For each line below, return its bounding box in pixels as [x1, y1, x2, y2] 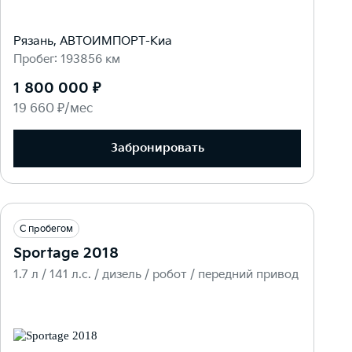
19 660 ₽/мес [13, 101, 93, 116]
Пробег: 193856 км [13, 51, 120, 67]
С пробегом [20, 222, 73, 235]
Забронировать [110, 141, 204, 156]
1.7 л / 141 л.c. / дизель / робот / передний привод [13, 266, 299, 282]
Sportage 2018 [13, 244, 119, 262]
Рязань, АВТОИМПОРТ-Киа [13, 33, 172, 49]
